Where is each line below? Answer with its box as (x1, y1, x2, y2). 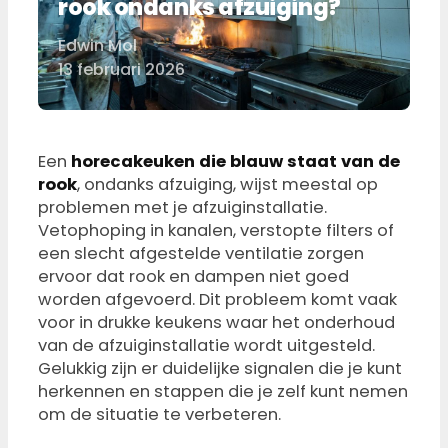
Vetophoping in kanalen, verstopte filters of (38, 219, 394, 243)
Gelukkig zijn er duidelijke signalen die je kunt (38, 357, 402, 381)
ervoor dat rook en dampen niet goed (38, 265, 349, 289)
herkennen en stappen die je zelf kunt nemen (38, 380, 408, 404)
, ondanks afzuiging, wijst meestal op (77, 173, 378, 197)
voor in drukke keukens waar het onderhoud (38, 311, 395, 335)
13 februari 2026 (58, 58, 185, 82)
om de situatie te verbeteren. (38, 403, 281, 427)
